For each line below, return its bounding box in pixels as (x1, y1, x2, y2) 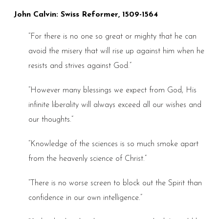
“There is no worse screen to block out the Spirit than (28, 179, 202, 187)
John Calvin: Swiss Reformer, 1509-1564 (13, 10, 158, 19)
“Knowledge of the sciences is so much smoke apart (28, 140, 198, 148)
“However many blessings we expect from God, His (28, 86, 197, 94)
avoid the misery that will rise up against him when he (28, 47, 204, 55)
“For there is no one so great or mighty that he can (28, 32, 197, 41)
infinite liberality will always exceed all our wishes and (28, 101, 201, 109)
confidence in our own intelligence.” (28, 194, 142, 202)
